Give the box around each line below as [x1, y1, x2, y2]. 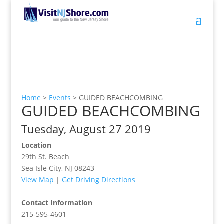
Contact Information [21, 198, 92, 207]
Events [48, 93, 71, 102]
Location [21, 140, 51, 150]
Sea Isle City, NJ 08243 [21, 163, 94, 173]
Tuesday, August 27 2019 [21, 121, 151, 136]
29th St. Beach [21, 152, 69, 161]
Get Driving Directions [61, 175, 135, 184]
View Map [21, 175, 54, 184]
